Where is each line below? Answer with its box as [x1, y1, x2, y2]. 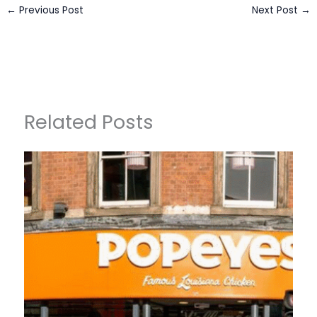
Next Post [251, 3, 301, 17]
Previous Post [16, 3, 84, 17]
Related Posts [24, 108, 154, 137]
